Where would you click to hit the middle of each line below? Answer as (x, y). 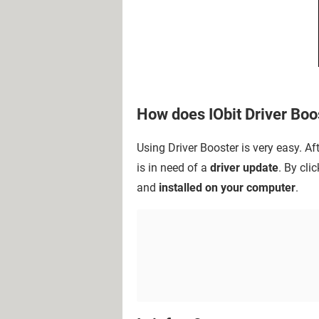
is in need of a (173, 167)
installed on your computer (227, 187)
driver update (244, 167)
